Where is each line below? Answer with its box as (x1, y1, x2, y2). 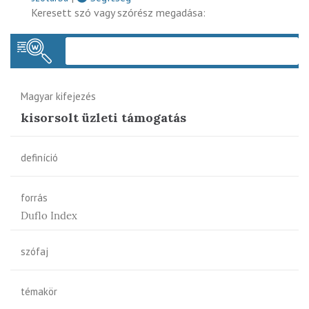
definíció (21, 150, 58, 164)
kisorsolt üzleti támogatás (21, 109, 186, 126)
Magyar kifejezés (21, 89, 96, 103)
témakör (21, 284, 57, 298)
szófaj (21, 244, 48, 258)
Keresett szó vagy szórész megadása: (31, 5, 206, 19)
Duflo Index (21, 208, 77, 222)
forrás (21, 190, 48, 204)
